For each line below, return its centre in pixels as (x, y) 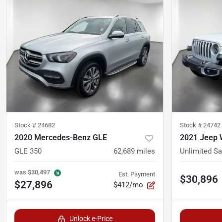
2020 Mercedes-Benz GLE (61, 138)
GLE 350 (28, 151)
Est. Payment (137, 174)
